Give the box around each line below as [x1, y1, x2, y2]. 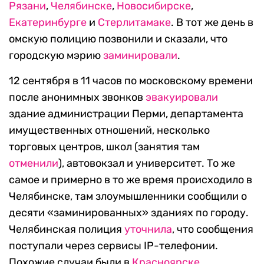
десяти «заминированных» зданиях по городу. [9, 206, 249, 220]
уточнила [124, 223, 172, 236]
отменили [9, 157, 58, 170]
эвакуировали [146, 91, 218, 104]
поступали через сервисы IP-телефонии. [9, 239, 218, 253]
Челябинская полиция [9, 223, 124, 236]
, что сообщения [172, 223, 253, 236]
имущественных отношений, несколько [9, 124, 210, 137]
